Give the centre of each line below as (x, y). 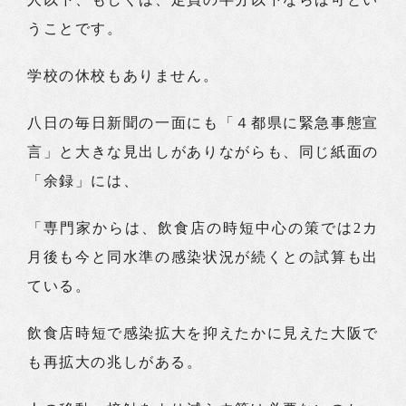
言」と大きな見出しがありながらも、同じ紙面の (203, 152)
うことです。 (75, 29)
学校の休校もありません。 (123, 76)
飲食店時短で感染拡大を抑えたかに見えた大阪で (203, 333)
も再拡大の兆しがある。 (115, 362)
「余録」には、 (83, 181)
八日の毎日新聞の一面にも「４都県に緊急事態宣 (203, 123)
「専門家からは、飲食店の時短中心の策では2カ (203, 228)
